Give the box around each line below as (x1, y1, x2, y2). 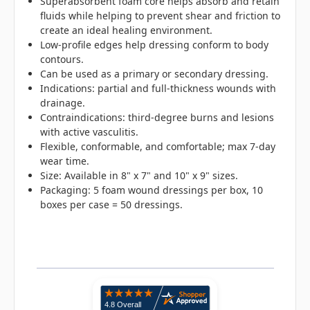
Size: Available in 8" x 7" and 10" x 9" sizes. (40, 169, 239, 183)
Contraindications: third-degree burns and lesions (40, 111, 275, 125)
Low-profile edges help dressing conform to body (40, 38, 269, 52)
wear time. (40, 154, 90, 168)
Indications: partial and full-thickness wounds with (40, 82, 277, 95)
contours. (40, 53, 84, 66)
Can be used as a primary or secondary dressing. (40, 67, 269, 81)
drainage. (40, 96, 86, 110)
